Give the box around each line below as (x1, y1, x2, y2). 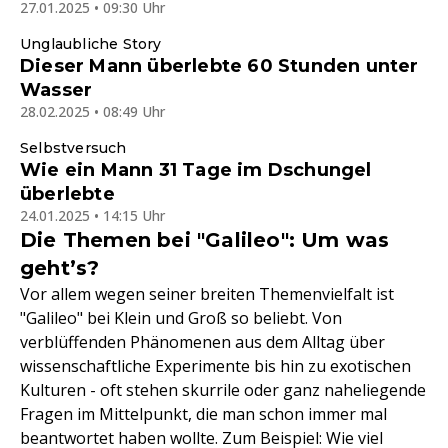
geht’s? (20, 256, 100, 281)
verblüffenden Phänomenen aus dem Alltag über (20, 331, 385, 354)
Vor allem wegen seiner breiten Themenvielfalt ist (20, 283, 394, 306)
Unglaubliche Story (20, 35, 162, 54)
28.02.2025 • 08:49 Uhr (20, 102, 165, 122)
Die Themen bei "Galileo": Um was (20, 228, 390, 253)
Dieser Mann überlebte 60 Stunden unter (20, 55, 419, 78)
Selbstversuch (20, 139, 127, 158)
